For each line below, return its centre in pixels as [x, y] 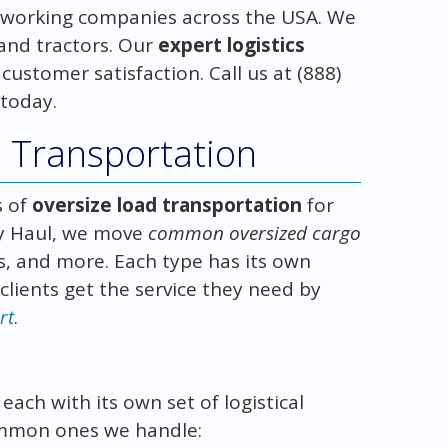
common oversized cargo [254, 232]
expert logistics [231, 44]
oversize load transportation [166, 204]
